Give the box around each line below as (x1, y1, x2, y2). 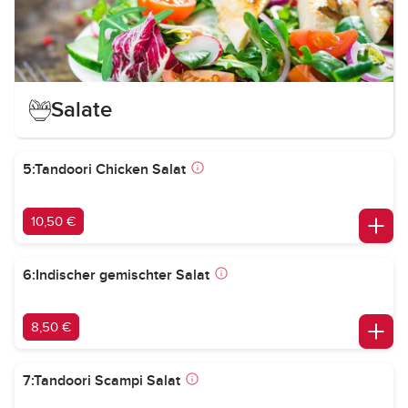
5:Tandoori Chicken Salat (23, 160, 186, 178)
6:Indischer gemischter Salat (23, 266, 209, 284)
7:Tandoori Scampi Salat (23, 372, 180, 390)
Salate (51, 97, 112, 123)
